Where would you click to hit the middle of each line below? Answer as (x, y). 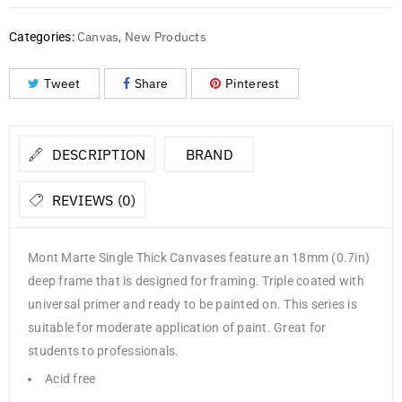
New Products (165, 37)
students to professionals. (104, 351)
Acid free (70, 379)
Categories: (42, 37)
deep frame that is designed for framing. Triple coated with (196, 281)
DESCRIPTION (97, 155)
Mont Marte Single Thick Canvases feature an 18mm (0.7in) (199, 258)
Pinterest (253, 84)
